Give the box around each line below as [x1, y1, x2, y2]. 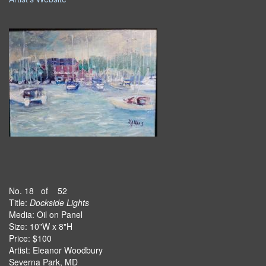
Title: [9, 197, 30, 208]
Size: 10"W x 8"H [9, 220, 72, 232]
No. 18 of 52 [9, 185, 67, 197]
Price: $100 [9, 232, 52, 244]
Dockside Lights [30, 197, 89, 208]
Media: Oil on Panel [9, 208, 83, 220]
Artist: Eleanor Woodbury [9, 244, 103, 256]
